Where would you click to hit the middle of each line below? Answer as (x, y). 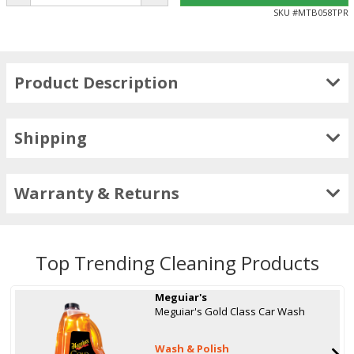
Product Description (96, 82)
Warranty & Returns (96, 193)
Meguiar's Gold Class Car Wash (230, 311)
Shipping (50, 137)
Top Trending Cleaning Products (177, 262)
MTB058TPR (323, 12)
